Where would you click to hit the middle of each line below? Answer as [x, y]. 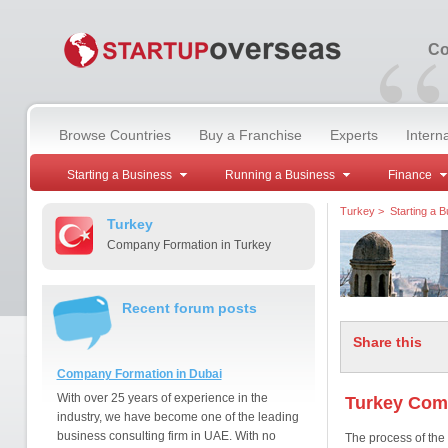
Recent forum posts [189, 308]
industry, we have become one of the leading [177, 417]
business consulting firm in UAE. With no [166, 436]
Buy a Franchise [250, 135]
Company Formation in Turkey [188, 245]
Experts [353, 135]
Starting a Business [119, 175]
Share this [387, 342]
